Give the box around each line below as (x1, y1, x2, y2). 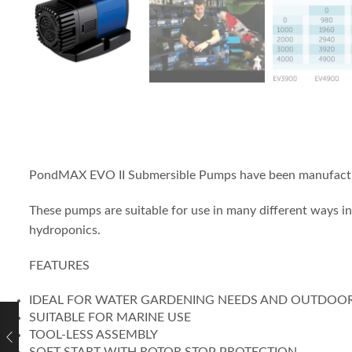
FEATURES (29, 258, 93, 272)
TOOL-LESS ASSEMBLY (29, 328, 160, 341)
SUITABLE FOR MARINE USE (29, 310, 194, 324)
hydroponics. (29, 223, 101, 236)
